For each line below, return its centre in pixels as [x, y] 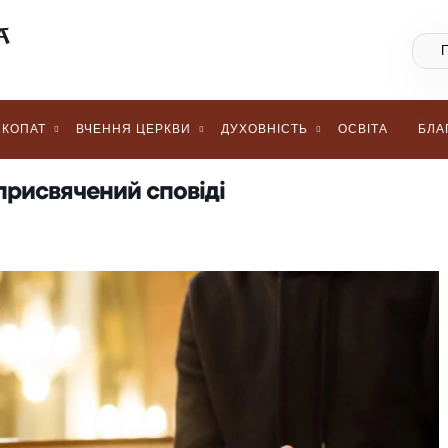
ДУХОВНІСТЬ [264, 129]
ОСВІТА [363, 129]
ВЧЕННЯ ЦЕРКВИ [133, 129]
